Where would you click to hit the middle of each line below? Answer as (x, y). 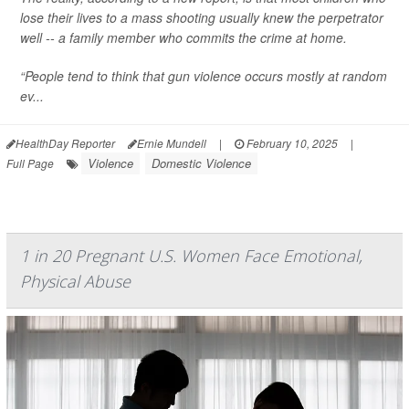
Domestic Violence (201, 163)
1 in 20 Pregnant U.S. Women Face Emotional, (191, 255)
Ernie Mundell (172, 142)
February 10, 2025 (291, 142)
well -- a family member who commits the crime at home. (184, 37)
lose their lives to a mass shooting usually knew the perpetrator (202, 17)
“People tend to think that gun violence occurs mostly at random (204, 75)
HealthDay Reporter (65, 142)
